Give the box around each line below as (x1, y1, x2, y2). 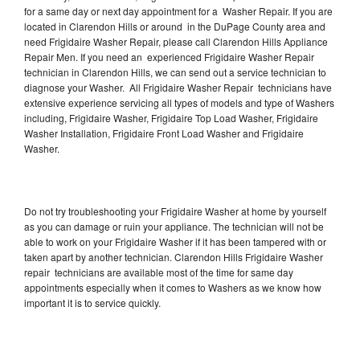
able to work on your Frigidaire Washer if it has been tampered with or (24, 234, 326, 248)
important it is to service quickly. (24, 295, 161, 309)
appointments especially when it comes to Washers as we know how (24, 280, 321, 294)
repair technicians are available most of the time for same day (24, 264, 293, 279)
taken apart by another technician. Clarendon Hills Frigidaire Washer (24, 249, 323, 264)
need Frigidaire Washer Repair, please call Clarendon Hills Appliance (24, 34, 328, 48)
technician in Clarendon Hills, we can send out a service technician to (24, 64, 326, 79)
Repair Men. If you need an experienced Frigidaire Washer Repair (24, 49, 314, 63)
